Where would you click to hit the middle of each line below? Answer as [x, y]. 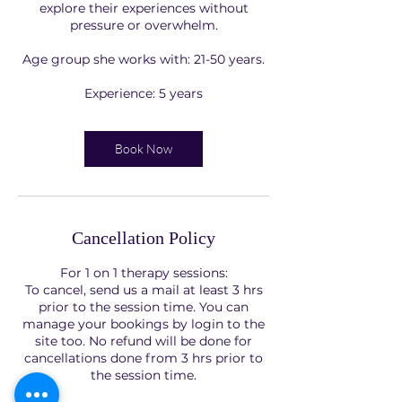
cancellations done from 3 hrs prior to [144, 358]
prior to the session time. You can [144, 307]
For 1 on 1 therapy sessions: [144, 273]
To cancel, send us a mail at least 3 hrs [144, 290]
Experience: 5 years [144, 93]
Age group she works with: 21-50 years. [144, 59]
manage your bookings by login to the [144, 324]
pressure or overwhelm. [144, 25]
